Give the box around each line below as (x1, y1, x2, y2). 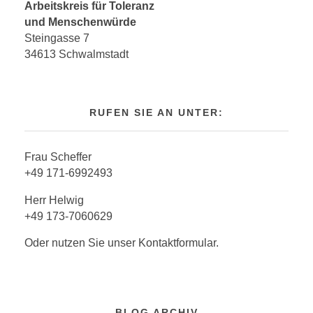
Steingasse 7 (24, 31, 89, 44)
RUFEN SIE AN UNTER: (89, 108, 224, 119)
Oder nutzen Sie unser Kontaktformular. (24, 237, 219, 249)
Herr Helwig (24, 194, 84, 206)
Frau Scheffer (24, 151, 92, 163)
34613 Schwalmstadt (24, 48, 129, 60)
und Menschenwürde (24, 15, 143, 28)
